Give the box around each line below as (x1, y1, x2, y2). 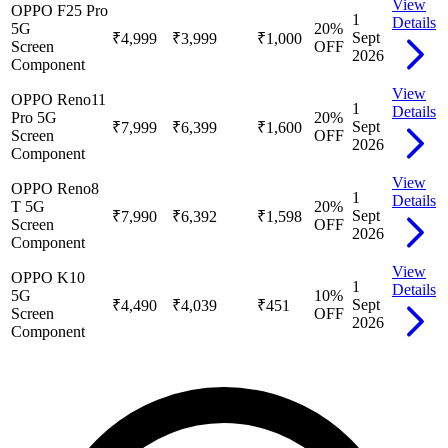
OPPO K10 (11, 268, 85, 286)
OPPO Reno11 (11, 90, 106, 108)
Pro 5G (11, 108, 57, 126)
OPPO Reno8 (11, 179, 99, 197)
